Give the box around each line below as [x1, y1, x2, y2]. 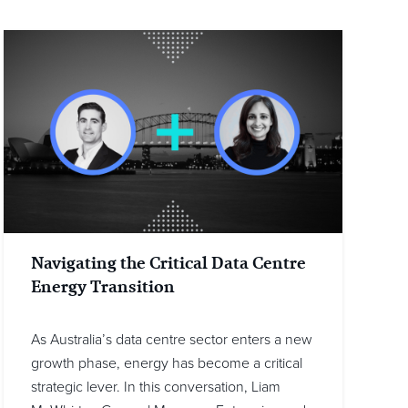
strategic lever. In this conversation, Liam [31, 378, 280, 397]
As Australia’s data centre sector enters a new [31, 331, 312, 350]
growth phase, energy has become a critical [31, 354, 302, 373]
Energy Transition [31, 274, 175, 300]
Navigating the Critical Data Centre [31, 250, 306, 276]
